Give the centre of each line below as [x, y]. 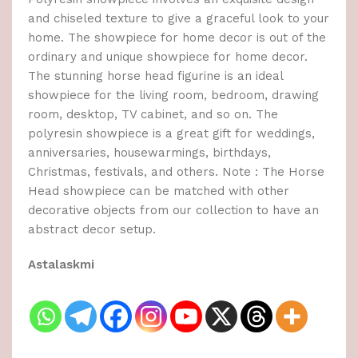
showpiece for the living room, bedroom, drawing [173, 95]
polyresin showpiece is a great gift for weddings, [171, 134]
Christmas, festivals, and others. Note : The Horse [176, 172]
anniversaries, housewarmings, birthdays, [149, 153]
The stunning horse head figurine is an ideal [155, 76]
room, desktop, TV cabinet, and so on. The [153, 115]
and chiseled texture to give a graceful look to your [179, 19]
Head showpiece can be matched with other [159, 191]
